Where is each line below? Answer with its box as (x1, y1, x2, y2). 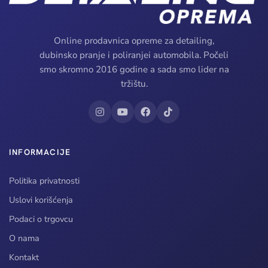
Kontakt (9, 251, 39, 264)
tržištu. (120, 77, 148, 90)
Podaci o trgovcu (9, 213, 73, 226)
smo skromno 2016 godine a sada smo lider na (39, 63, 229, 75)
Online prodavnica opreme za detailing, (54, 34, 214, 47)
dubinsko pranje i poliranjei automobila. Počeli (39, 48, 229, 61)
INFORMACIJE (9, 146, 71, 157)
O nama (9, 232, 39, 245)
